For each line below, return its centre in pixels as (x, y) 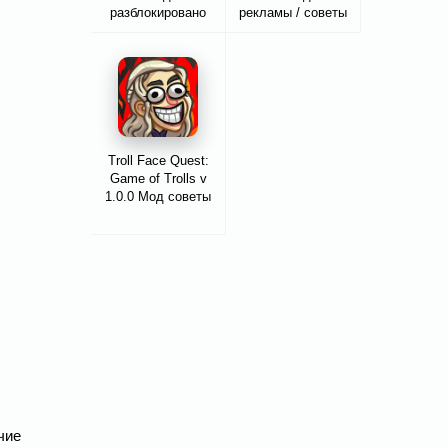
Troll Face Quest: (158, 161)
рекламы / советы (293, 13)
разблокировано (158, 13)
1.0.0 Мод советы (158, 197)
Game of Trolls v (158, 179)
